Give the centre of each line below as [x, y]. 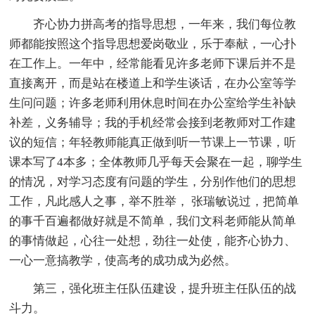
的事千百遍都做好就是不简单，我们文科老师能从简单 [153, 221]
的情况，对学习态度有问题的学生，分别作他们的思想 [153, 181]
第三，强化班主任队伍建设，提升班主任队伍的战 [153, 288]
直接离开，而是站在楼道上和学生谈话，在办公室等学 [153, 83]
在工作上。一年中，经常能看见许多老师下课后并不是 [153, 63]
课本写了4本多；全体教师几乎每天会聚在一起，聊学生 [156, 162]
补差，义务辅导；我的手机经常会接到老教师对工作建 [153, 122]
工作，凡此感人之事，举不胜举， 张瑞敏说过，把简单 [154, 201]
